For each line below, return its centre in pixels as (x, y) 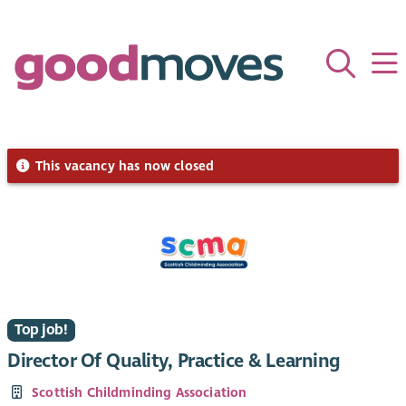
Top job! (41, 329)
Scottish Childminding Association (140, 393)
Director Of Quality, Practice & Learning (174, 360)
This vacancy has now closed (123, 165)
